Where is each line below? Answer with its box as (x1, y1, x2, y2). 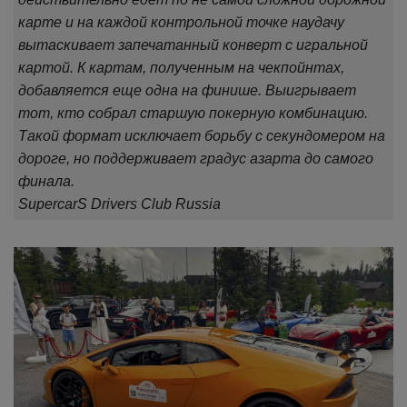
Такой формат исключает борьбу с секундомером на (18, 128, 385, 144)
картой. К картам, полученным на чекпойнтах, (18, 60, 344, 76)
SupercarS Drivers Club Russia (18, 196, 221, 213)
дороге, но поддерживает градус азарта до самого (18, 151, 373, 167)
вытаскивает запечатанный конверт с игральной (18, 37, 368, 54)
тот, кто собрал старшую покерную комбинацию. (18, 105, 368, 122)
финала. (18, 174, 74, 190)
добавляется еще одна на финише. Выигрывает (18, 83, 356, 99)
